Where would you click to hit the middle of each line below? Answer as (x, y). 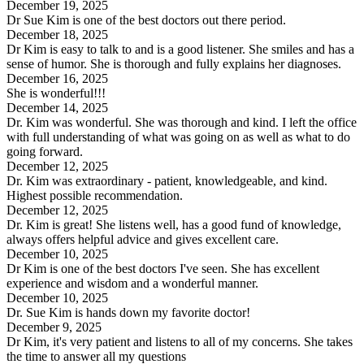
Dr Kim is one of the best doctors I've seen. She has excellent (163, 268)
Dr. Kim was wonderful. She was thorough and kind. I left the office (182, 122)
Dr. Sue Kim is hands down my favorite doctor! (128, 312)
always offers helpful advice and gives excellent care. (143, 239)
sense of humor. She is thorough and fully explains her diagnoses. (174, 63)
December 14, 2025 (57, 107)
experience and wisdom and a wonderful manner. (132, 283)
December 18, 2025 (57, 34)
